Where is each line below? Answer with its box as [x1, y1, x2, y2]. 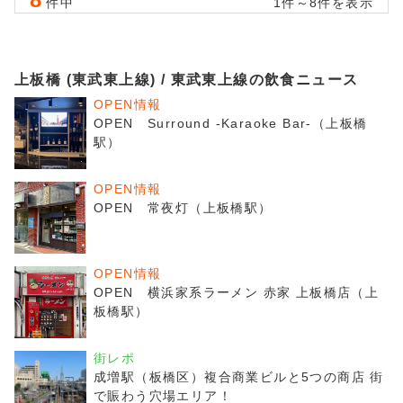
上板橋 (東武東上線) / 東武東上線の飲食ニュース [14, 72, 359, 87]
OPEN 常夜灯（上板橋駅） [94, 201, 273, 215]
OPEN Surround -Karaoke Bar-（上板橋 [94, 116, 368, 130]
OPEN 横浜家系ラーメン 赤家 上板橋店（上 [94, 285, 380, 300]
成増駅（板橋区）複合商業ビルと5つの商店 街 [94, 370, 384, 384]
